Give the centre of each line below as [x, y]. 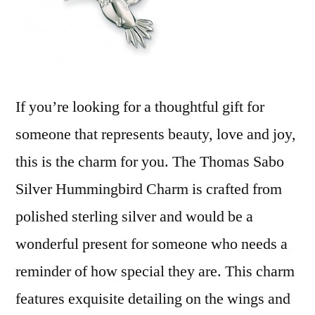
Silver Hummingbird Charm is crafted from [149, 189]
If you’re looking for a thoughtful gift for [140, 107]
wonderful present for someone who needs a [152, 244]
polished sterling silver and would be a [134, 217]
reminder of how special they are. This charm [155, 271]
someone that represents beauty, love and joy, [156, 134]
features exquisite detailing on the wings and [153, 299]
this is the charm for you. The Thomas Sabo [150, 162]
